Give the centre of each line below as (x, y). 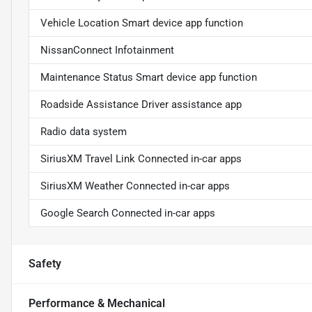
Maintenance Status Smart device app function (149, 78)
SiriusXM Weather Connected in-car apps (135, 186)
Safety (45, 264)
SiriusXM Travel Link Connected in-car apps (141, 159)
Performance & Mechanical (97, 304)
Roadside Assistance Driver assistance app (141, 105)
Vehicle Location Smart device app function (142, 23)
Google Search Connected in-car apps (128, 213)
